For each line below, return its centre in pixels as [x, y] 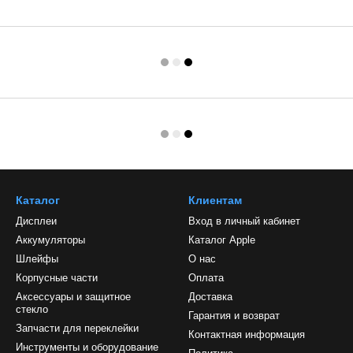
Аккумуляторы [50, 240]
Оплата [206, 278]
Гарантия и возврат [234, 316]
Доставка [210, 297]
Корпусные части [57, 278]
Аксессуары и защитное [73, 297]
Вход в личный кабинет [244, 221]
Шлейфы [37, 259]
